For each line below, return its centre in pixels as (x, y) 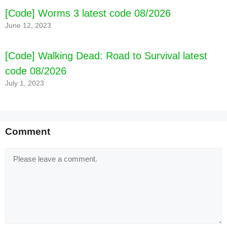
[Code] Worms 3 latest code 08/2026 (88, 13)
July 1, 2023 (25, 83)
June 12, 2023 (28, 25)
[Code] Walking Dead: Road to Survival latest (106, 55)
